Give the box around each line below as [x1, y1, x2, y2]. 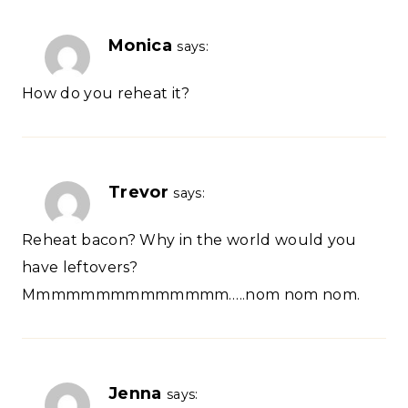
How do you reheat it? [22, 85, 190, 103]
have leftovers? [22, 259, 138, 277]
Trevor [108, 182, 168, 202]
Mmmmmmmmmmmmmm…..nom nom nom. [22, 286, 361, 304]
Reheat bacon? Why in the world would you [22, 231, 357, 250]
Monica [108, 36, 172, 56]
